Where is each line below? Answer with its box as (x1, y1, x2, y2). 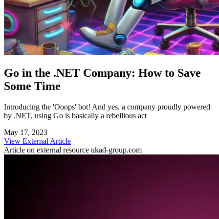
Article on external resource (4, 145, 91, 154)
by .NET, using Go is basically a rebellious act (4, 111, 147, 120)
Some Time (4, 79, 61, 92)
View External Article (4, 136, 71, 145)
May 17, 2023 (4, 128, 47, 136)
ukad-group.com (91, 145, 142, 154)
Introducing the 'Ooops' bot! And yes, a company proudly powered (4, 102, 210, 111)
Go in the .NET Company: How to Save (4, 66, 201, 79)
